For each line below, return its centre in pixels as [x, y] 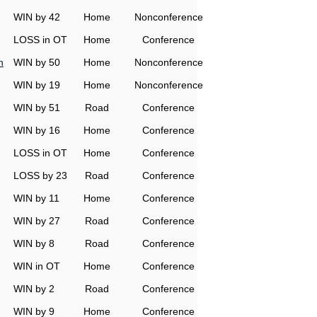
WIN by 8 [34, 243]
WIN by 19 [37, 85]
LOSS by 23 [40, 175]
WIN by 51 [37, 108]
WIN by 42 [37, 17]
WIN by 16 [37, 130]
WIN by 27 [37, 221]
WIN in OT [37, 266]
